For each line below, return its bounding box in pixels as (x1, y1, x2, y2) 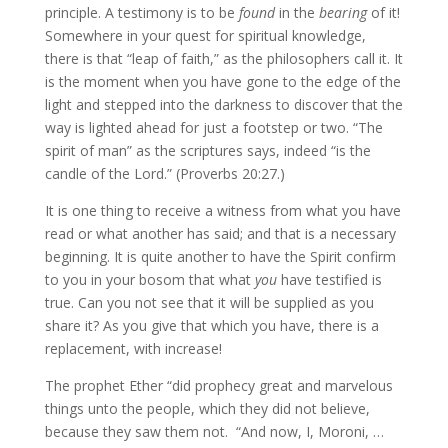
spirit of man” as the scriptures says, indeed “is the (44, 141, 371, 160)
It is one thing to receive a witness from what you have (44, 201, 401, 220)
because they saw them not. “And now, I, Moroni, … (44, 422, 384, 441)
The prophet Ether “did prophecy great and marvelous (44, 376, 393, 395)
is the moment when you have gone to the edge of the (44, 72, 401, 91)
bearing (318, 3, 371, 22)
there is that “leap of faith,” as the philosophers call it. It (44, 49, 403, 68)
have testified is (280, 270, 382, 289)
